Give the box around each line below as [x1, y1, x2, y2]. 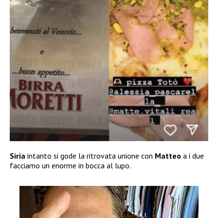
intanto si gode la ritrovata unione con [25, 150, 155, 161]
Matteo [155, 150, 181, 161]
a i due [181, 150, 204, 161]
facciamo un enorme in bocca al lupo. [10, 160, 131, 170]
